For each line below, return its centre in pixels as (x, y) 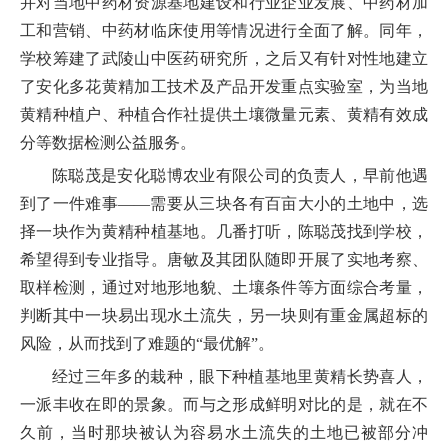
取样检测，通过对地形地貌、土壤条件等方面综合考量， (224, 288)
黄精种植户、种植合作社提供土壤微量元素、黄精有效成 (224, 115)
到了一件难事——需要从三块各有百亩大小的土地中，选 (224, 204)
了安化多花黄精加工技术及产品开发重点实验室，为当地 (224, 87)
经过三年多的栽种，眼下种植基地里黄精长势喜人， (240, 377)
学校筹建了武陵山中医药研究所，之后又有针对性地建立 (224, 59)
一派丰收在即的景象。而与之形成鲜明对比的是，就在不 (224, 405)
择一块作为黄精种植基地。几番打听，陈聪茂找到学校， (224, 232)
